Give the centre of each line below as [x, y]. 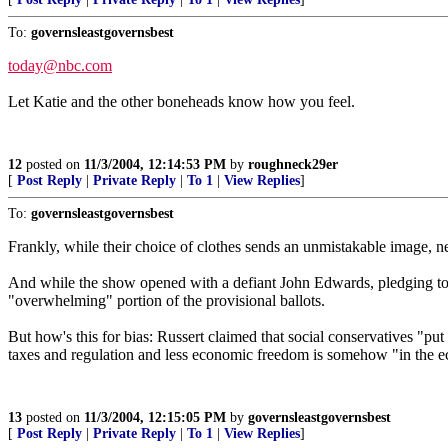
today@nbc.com [60, 65]
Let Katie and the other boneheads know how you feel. [181, 101]
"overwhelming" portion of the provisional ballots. [166, 300]
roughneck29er [293, 164]
